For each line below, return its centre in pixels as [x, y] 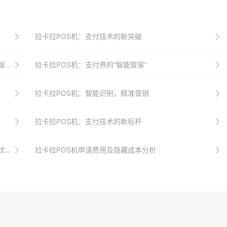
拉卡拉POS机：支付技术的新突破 [88, 36]
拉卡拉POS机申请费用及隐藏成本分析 [95, 150]
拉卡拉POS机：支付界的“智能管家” [91, 65]
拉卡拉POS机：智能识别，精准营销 [92, 93]
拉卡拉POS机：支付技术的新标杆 [88, 121]
